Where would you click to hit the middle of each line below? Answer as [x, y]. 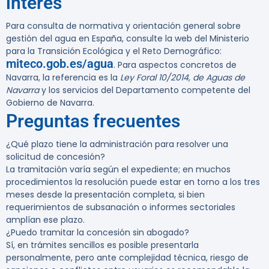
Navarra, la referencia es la [63, 78]
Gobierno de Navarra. [50, 103]
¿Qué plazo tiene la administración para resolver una [117, 144]
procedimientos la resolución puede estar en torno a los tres [133, 182]
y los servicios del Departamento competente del [145, 90]
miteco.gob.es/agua [60, 64]
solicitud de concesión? [56, 157]
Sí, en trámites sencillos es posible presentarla [102, 245]
